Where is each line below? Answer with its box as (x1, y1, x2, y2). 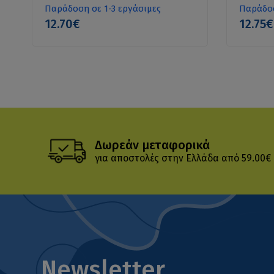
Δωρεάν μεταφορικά (95, 138, 210, 153)
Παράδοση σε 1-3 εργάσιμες (45, 2, 161, 14)
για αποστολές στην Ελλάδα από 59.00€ (95, 152, 272, 165)
